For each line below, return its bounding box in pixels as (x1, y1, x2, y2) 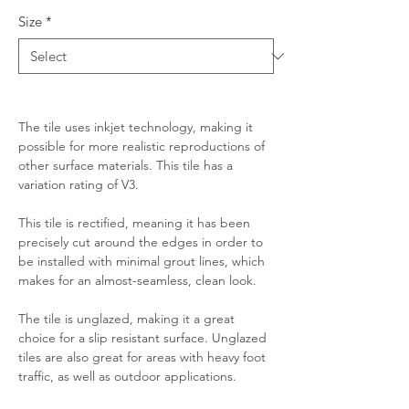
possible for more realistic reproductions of (18, 138, 265, 154)
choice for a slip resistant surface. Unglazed (18, 330, 267, 346)
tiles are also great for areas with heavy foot (18, 349, 266, 365)
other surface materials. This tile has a (18, 157, 233, 173)
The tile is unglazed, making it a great (18, 310, 235, 327)
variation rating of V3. (18, 176, 139, 193)
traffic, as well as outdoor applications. (18, 368, 236, 384)
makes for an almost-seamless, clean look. (18, 272, 257, 288)
